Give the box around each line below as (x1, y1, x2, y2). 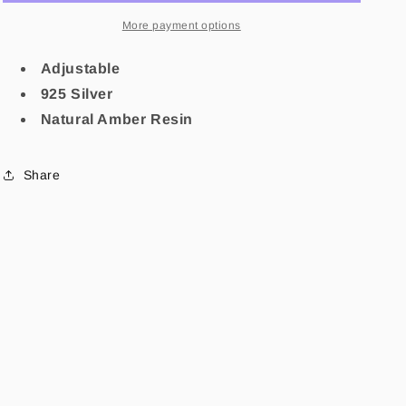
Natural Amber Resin (40, 111, 193, 127)
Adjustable (40, 61, 125, 76)
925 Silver (40, 86, 118, 101)
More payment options (121, 19, 241, 32)
